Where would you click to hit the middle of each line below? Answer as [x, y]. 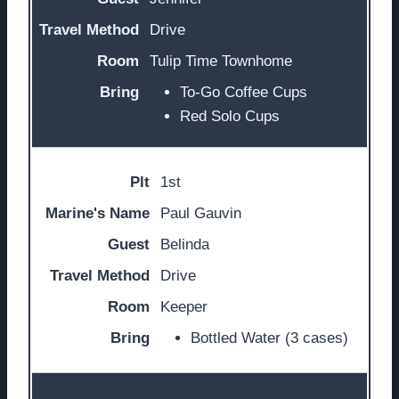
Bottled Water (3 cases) [269, 338]
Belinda [185, 245]
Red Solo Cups [230, 116]
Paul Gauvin [201, 214]
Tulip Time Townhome [221, 61]
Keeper [184, 307]
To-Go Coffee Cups [244, 92]
